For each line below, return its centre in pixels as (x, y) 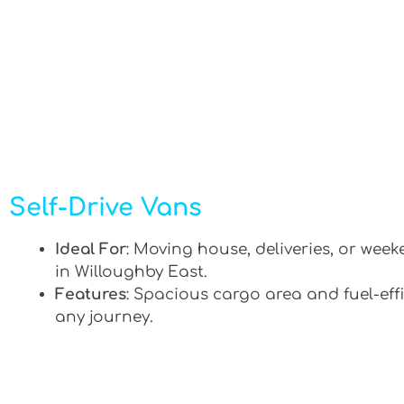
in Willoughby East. (131, 272)
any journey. (104, 317)
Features (91, 294)
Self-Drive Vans (106, 207)
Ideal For (91, 249)
